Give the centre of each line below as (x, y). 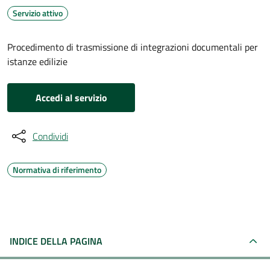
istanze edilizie (37, 61)
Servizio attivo (38, 13)
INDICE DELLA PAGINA (56, 241)
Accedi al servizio (71, 98)
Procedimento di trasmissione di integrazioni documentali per (133, 47)
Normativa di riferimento (57, 170)
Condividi (50, 136)
